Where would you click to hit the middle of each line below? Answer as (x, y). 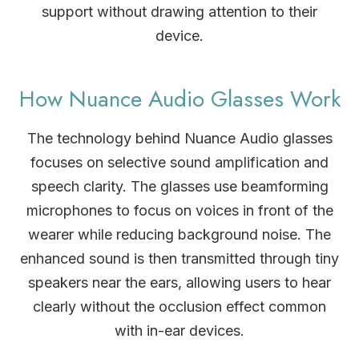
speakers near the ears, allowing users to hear (179, 282)
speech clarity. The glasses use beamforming (179, 186)
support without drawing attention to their (179, 11)
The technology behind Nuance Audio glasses (179, 138)
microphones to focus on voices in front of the (179, 210)
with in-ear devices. (179, 330)
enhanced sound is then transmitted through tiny (179, 258)
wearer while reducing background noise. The (179, 234)
